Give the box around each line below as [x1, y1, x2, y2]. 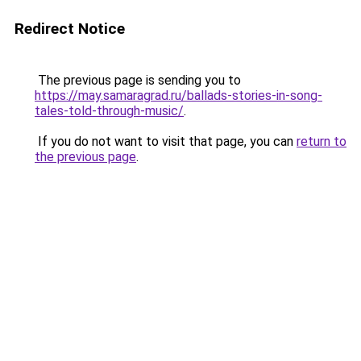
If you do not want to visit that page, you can [35, 134, 297, 149]
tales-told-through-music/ [35, 103, 184, 118]
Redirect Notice [15, 19, 125, 38]
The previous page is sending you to [35, 73, 241, 88]
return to [297, 134, 346, 149]
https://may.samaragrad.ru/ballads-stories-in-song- [35, 88, 322, 103]
